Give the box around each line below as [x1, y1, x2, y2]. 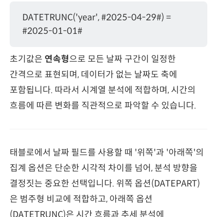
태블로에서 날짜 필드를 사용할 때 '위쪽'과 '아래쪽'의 [10, 147, 204, 158]
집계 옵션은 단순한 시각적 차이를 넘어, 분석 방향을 [10, 163, 198, 174]
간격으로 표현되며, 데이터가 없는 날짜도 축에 [10, 69, 177, 80]
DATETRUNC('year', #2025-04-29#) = [22, 12, 171, 23]
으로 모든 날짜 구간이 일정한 [69, 54, 176, 65]
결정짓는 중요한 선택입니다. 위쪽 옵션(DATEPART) [10, 178, 200, 189]
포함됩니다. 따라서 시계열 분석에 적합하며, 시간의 [10, 85, 196, 96]
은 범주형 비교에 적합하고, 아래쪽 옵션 [10, 194, 153, 205]
